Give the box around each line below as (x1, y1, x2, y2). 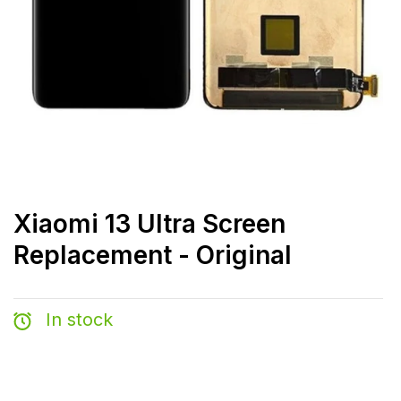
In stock (40, 309, 113, 330)
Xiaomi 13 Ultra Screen (13, 209, 286, 239)
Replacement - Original (13, 240, 292, 270)
